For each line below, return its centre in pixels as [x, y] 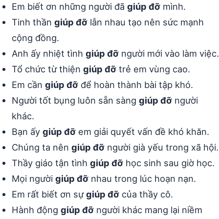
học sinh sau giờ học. [169, 163]
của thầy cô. [146, 194]
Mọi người [33, 179]
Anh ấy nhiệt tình [49, 54]
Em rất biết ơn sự [49, 194]
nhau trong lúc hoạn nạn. [142, 179]
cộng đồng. [35, 38]
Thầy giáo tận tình [51, 163]
